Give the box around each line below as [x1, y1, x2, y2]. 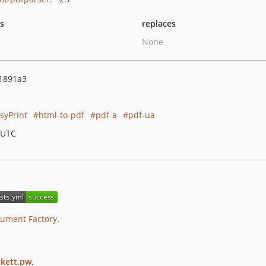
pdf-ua [128, 109, 155, 121]
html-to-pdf [39, 109, 84, 121]
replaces [141, 18, 176, 29]
